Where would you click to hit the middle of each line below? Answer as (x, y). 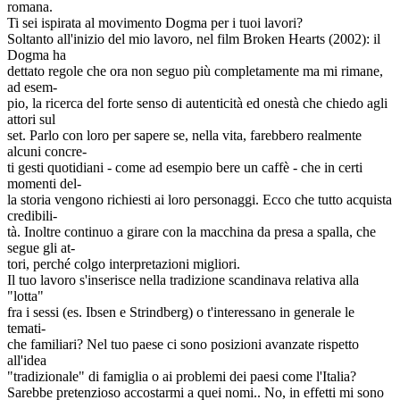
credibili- (32, 216)
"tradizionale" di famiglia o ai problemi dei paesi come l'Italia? (182, 377)
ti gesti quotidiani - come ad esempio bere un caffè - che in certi (185, 168)
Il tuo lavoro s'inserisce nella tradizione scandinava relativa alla (183, 280)
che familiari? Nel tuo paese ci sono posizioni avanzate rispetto (183, 345)
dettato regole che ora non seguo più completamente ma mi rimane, (195, 71)
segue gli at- (41, 248)
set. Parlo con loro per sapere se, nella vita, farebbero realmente (184, 136)
